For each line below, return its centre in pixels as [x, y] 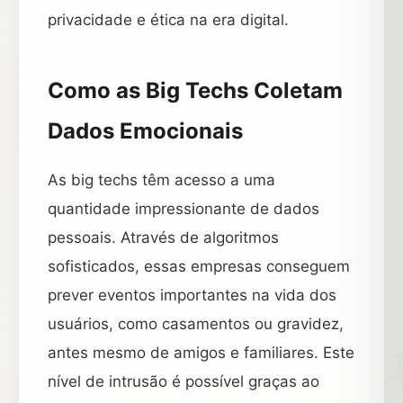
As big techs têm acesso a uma [161, 180]
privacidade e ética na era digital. [168, 20]
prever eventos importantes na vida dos [192, 295]
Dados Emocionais [145, 131]
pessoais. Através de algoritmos [163, 237]
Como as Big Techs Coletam [195, 90]
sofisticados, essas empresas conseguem [199, 266]
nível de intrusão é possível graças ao [184, 381]
